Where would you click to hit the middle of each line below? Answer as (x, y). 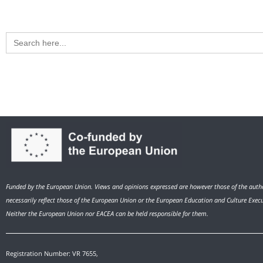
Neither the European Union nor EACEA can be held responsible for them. (107, 214)
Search (19, 36)
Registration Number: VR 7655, (52, 254)
